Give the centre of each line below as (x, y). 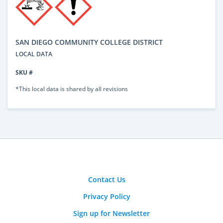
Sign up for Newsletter (111, 213)
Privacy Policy (107, 196)
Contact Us (107, 179)
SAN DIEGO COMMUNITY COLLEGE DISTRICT (89, 42)
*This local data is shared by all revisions (72, 88)
